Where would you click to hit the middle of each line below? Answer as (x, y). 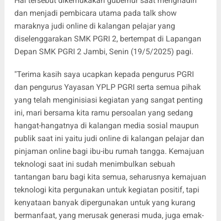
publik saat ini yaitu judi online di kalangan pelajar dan (109, 139)
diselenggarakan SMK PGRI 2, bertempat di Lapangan (108, 39)
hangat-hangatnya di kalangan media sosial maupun (106, 126)
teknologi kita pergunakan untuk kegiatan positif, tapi (107, 190)
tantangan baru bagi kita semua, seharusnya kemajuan (110, 177)
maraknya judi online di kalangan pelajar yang (94, 26)
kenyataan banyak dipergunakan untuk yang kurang (105, 203)
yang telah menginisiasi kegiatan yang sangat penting (108, 100)
